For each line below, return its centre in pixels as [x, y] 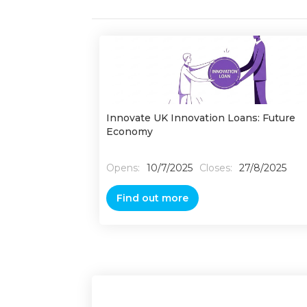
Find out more [152, 198]
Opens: [123, 168]
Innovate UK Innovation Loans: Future [200, 118]
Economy [129, 132]
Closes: [216, 168]
